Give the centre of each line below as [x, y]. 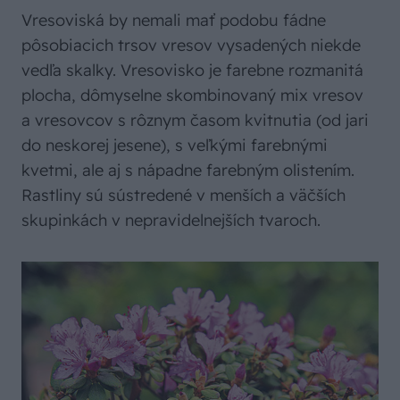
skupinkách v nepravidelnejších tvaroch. [171, 221]
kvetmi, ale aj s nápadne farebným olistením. [188, 171]
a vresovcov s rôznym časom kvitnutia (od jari [195, 121]
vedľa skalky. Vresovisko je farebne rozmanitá [192, 71]
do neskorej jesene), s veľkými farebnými [175, 146]
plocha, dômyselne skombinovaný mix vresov [192, 96]
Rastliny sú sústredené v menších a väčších [183, 196]
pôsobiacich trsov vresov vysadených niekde [191, 46]
